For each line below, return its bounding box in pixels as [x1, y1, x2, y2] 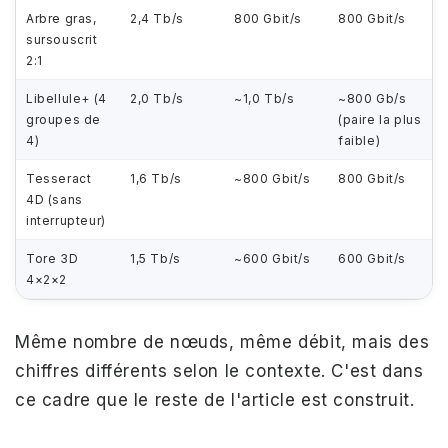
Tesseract [26, 171, 92, 186]
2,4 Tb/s [130, 11, 184, 26]
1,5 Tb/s [130, 251, 181, 266]
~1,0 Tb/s [234, 91, 295, 106]
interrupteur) [26, 213, 106, 228]
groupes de [26, 112, 101, 127]
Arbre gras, [26, 11, 97, 26]
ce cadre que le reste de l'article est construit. [15, 390, 415, 410]
